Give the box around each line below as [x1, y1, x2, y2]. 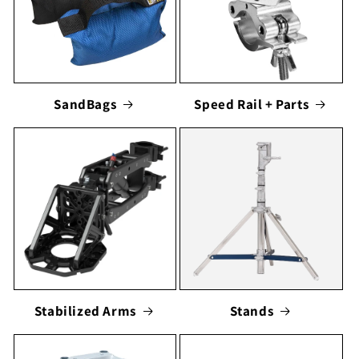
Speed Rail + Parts [194, 95, 309, 113]
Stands [229, 301, 274, 320]
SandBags [54, 95, 117, 113]
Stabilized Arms [34, 301, 136, 320]
